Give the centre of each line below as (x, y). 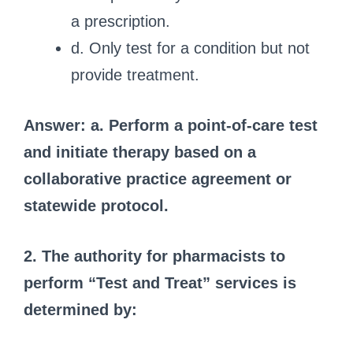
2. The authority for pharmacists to (154, 256)
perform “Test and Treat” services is (160, 282)
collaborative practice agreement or (158, 178)
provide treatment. (135, 74)
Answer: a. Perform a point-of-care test (171, 125)
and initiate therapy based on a (140, 152)
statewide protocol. (96, 205)
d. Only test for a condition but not (190, 48)
